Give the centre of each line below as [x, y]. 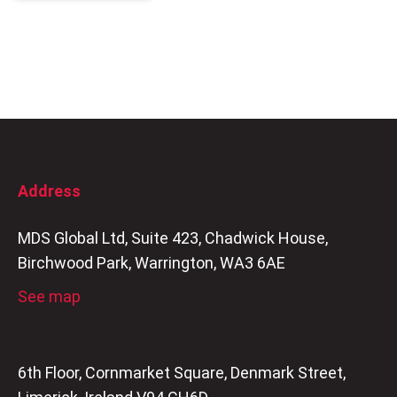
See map [49, 296]
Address [49, 191]
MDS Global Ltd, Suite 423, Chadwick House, [173, 237]
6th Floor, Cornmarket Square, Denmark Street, [182, 373]
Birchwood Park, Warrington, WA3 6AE [152, 262]
